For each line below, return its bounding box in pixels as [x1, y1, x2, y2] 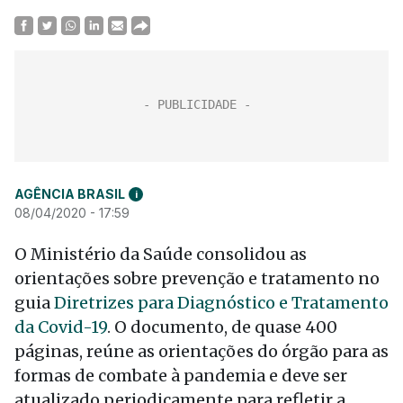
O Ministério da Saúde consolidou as [14, 244, 307, 264]
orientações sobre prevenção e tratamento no [14, 268, 380, 289]
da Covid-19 [14, 317, 107, 337]
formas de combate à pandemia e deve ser [14, 365, 347, 386]
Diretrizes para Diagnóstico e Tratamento [54, 292, 389, 313]
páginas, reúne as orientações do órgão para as [14, 341, 389, 362]
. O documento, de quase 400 [107, 317, 337, 337]
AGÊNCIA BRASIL [14, 186, 125, 201]
